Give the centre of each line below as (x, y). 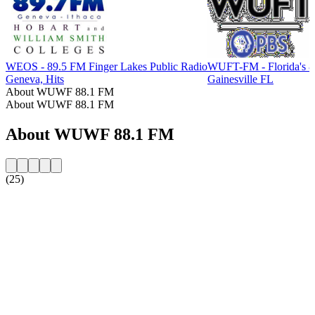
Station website (39, 202)
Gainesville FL (240, 79)
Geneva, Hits (35, 79)
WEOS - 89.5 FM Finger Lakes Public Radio (107, 66)
